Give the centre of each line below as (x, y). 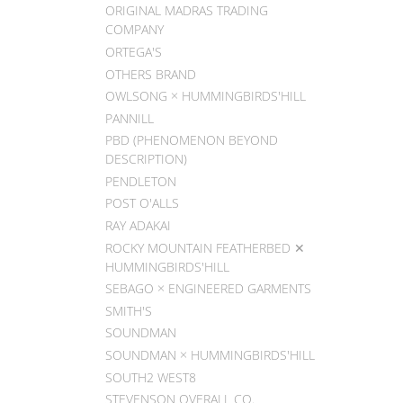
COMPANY (134, 30)
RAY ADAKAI (138, 226)
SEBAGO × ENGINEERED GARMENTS (208, 289)
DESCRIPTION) (146, 159)
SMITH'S (129, 310)
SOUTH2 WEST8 (151, 377)
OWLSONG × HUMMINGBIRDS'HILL (206, 96)
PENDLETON (141, 181)
